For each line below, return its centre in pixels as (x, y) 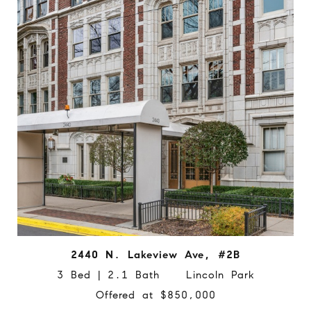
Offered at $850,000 (155, 295)
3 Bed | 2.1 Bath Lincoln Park (155, 275)
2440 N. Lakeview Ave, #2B (155, 254)
